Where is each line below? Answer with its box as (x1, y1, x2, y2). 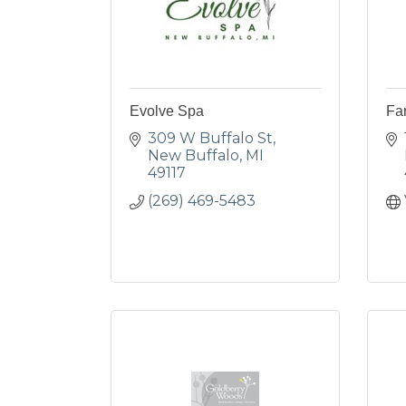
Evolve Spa (130, 103, 204, 119)
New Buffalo (148, 147, 239, 164)
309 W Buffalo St (148, 130, 273, 147)
